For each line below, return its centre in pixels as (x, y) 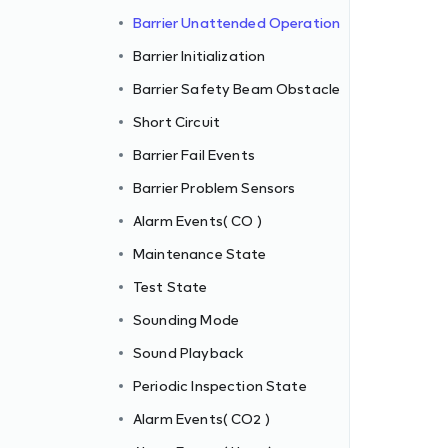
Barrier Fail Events (194, 154)
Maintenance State (200, 253)
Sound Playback (189, 352)
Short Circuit (176, 121)
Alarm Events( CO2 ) (201, 418)
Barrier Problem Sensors (214, 187)
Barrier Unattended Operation (237, 22)
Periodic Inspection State (220, 385)
